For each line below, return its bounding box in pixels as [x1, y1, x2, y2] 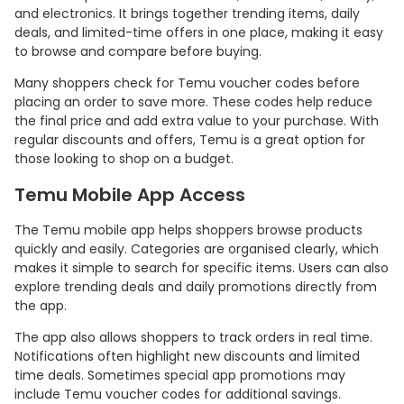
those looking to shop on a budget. [14, 150, 234, 169]
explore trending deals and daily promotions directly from [14, 278, 377, 297]
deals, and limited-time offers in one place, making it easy [14, 23, 383, 42]
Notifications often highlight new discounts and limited [14, 347, 360, 366]
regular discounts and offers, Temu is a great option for [14, 131, 365, 150]
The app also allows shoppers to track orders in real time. [14, 328, 372, 347]
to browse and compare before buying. [14, 42, 262, 61]
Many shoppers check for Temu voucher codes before [14, 74, 360, 93]
